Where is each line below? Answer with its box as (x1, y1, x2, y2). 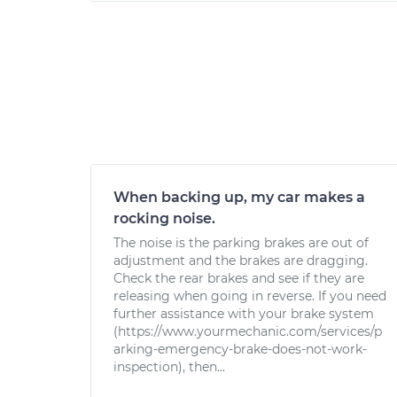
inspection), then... (113, 359, 225, 375)
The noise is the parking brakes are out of (113, 235, 369, 251)
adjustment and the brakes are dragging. (113, 253, 368, 269)
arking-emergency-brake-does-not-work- (113, 341, 367, 357)
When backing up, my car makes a (113, 189, 365, 206)
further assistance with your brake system (113, 306, 374, 322)
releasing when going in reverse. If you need (113, 288, 386, 304)
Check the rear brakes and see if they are (113, 270, 364, 286)
